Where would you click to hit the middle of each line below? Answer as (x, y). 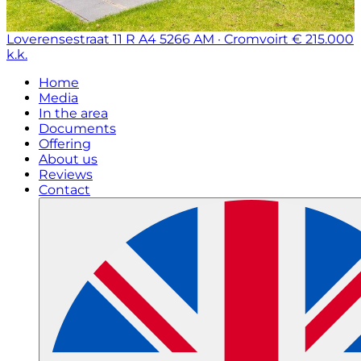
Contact (64, 190)
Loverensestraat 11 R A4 (81, 39)
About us (68, 159)
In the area (73, 113)
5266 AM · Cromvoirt (224, 39)
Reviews (66, 174)
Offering (65, 144)
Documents (77, 129)
